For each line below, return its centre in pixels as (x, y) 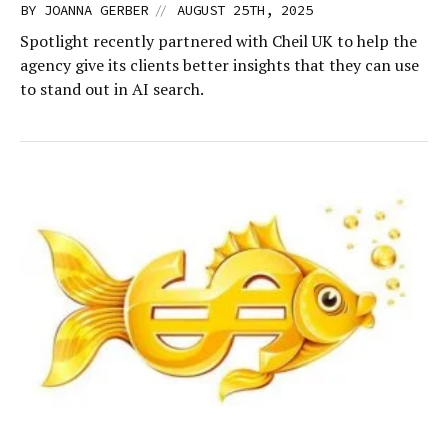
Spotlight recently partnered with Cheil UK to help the (218, 41)
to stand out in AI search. (112, 89)
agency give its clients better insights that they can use (219, 65)
